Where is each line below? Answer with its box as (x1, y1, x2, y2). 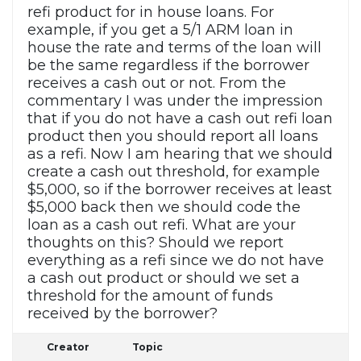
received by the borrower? (27, 305, 218, 323)
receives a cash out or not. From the (27, 74, 286, 93)
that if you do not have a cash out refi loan (27, 110, 333, 128)
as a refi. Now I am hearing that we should (27, 145, 333, 164)
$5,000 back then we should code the (27, 198, 301, 217)
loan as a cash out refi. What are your (27, 216, 296, 234)
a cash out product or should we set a (27, 269, 300, 288)
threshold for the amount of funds (27, 287, 273, 305)
